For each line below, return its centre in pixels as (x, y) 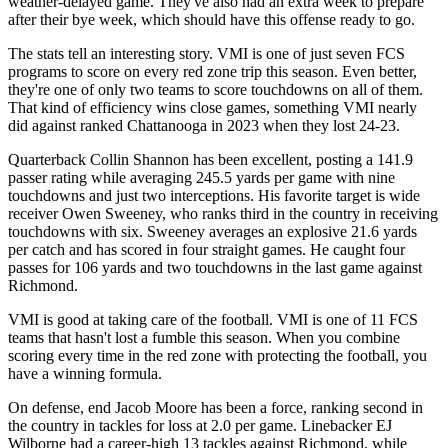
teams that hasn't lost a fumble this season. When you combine (204, 338)
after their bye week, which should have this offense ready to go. (211, 20)
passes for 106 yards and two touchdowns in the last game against (215, 268)
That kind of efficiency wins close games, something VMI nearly (212, 108)
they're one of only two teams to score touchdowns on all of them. (215, 90)
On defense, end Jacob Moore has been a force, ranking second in (215, 408)
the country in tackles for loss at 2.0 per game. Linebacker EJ (200, 426)
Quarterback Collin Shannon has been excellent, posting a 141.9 (210, 160)
